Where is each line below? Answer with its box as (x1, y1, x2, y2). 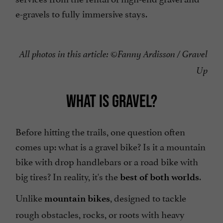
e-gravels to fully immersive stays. (15, 6, 147, 20)
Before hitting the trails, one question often (15, 124, 185, 138)
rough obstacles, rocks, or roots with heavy (15, 207, 185, 221)
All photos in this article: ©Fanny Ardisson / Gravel (19, 48, 208, 61)
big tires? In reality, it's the (15, 169, 120, 183)
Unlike (15, 190, 44, 205)
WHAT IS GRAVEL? (66, 91, 157, 111)
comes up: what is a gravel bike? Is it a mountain (15, 139, 206, 153)
